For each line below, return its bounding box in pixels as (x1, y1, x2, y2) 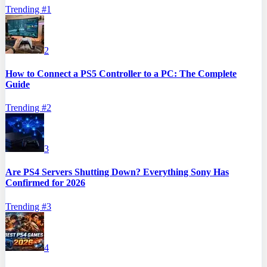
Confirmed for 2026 (5, 178, 85, 188)
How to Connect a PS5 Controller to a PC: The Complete (5, 68, 237, 79)
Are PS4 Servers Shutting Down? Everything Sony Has (5, 167, 229, 178)
